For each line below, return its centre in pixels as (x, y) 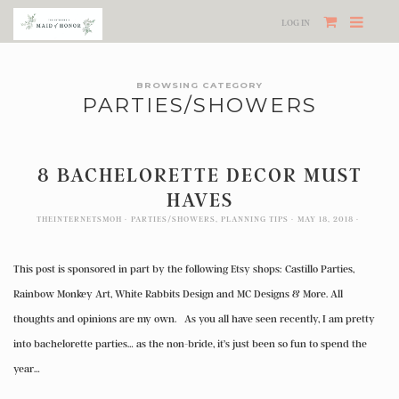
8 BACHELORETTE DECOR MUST (199, 174)
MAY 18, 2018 (326, 219)
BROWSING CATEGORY (199, 85)
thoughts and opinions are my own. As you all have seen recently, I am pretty (194, 318)
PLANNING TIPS (255, 219)
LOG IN (296, 22)
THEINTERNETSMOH (79, 219)
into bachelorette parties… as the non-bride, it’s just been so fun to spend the (190, 343)
